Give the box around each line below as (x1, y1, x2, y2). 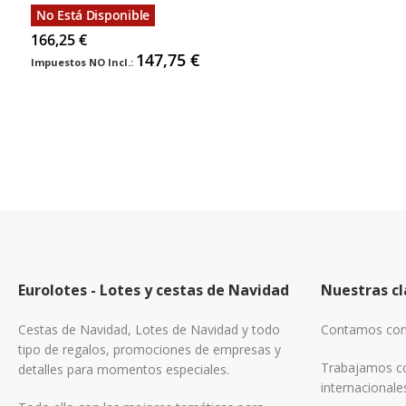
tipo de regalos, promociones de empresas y (18, 341, 281, 358)
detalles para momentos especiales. (18, 361, 229, 378)
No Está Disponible (36, 5, 150, 24)
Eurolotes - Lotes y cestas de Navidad (18, 280, 289, 300)
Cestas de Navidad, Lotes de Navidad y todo (18, 321, 280, 338)
